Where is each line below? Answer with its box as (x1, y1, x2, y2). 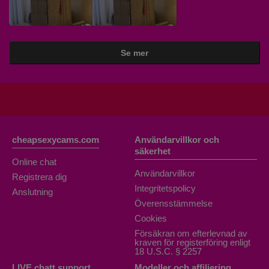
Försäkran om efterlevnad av (134, 228, 247, 238)
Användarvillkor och (134, 134, 219, 145)
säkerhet (134, 145, 171, 156)
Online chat (12, 156, 56, 167)
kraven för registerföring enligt (134, 237, 250, 247)
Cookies (134, 213, 167, 223)
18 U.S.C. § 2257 (134, 246, 202, 256)
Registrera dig (12, 171, 67, 182)
